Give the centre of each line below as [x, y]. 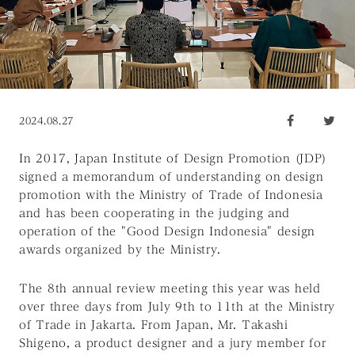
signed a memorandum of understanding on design [172, 176]
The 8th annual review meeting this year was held [170, 288]
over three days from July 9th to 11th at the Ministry [177, 306]
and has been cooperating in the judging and [155, 213]
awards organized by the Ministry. [120, 249]
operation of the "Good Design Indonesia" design [167, 231]
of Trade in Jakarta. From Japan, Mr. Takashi [154, 324]
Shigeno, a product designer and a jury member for [173, 343]
